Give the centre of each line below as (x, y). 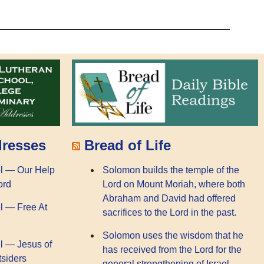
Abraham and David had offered (169, 199)
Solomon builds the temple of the (171, 170)
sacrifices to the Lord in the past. (169, 213)
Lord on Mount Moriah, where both (174, 184)
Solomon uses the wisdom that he (173, 235)
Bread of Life (128, 145)
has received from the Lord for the (172, 249)
